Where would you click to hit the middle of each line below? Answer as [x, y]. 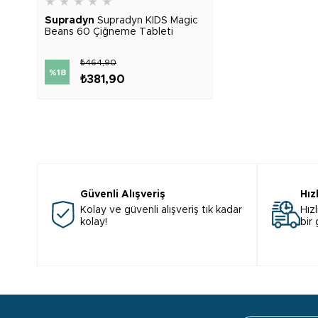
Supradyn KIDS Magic [148, 21]
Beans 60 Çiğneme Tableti [109, 32]
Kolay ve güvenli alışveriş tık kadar [161, 210]
